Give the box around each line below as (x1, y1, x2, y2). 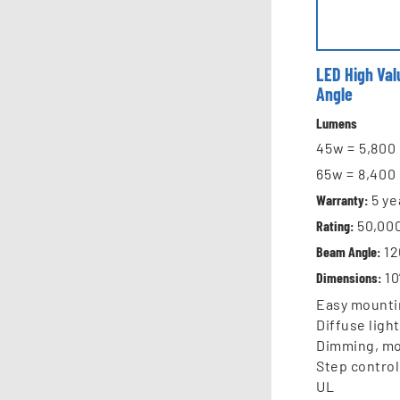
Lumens (316, 114, 357, 132)
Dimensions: (316, 269, 381, 287)
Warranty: (316, 191, 368, 209)
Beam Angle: (316, 243, 380, 261)
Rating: (316, 217, 354, 235)
